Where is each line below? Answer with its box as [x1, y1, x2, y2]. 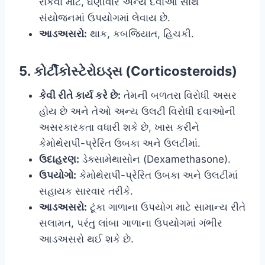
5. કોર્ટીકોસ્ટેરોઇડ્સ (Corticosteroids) [19, 63, 237, 79]
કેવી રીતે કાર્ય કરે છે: [39, 89, 121, 102]
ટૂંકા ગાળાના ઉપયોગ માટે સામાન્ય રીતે [87, 201, 245, 214]
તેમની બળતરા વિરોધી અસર [121, 89, 237, 102]
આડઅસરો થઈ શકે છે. [39, 233, 134, 245]
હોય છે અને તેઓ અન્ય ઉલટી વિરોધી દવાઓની [39, 105, 235, 118]
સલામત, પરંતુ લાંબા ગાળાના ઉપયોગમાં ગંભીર [39, 217, 222, 230]
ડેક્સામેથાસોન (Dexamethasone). [79, 153, 231, 166]
